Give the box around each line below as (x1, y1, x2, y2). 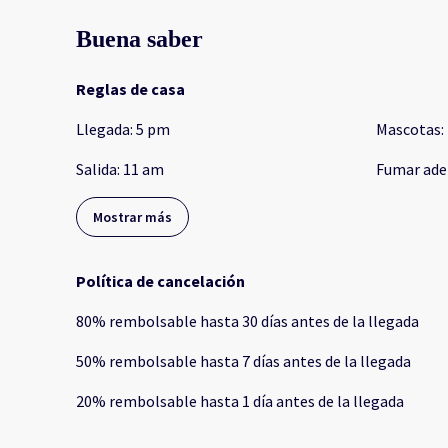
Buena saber (76, 26, 203, 53)
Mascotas (375, 119, 441, 140)
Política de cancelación (76, 271, 245, 292)
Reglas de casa (76, 79, 185, 100)
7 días (242, 351, 280, 372)
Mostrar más (93, 208, 172, 227)
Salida (76, 159, 117, 180)
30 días (242, 311, 288, 332)
